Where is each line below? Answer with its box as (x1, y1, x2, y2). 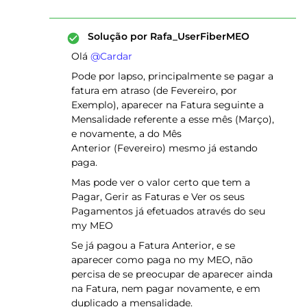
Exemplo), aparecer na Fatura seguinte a (71, 99, 264, 111)
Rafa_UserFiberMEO (147, 30, 249, 42)
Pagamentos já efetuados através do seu (71, 205, 265, 217)
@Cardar (90, 50, 132, 62)
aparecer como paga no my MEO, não (71, 254, 253, 266)
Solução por (88, 30, 147, 42)
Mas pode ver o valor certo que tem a (71, 176, 250, 188)
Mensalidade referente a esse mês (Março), (71, 113, 274, 125)
